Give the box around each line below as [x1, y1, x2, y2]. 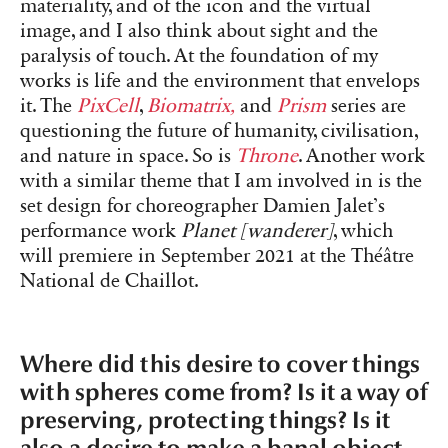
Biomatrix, [147, 94, 235, 119]
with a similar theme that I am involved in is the [20, 169, 422, 194]
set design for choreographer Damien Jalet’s [20, 194, 385, 219]
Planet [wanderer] [181, 219, 333, 244]
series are [326, 94, 406, 119]
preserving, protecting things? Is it [20, 406, 390, 436]
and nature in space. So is [20, 144, 236, 169]
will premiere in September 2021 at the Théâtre [20, 244, 414, 269]
